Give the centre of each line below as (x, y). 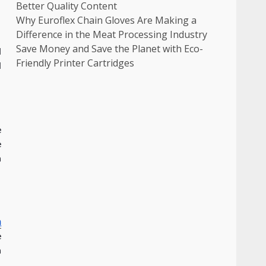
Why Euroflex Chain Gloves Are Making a (107, 20)
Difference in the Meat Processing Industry (112, 34)
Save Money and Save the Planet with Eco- (110, 49)
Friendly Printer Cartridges (75, 63)
